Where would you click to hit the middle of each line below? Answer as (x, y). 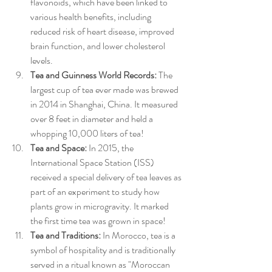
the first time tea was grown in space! (98, 221)
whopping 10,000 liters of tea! (87, 134)
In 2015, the (111, 148)
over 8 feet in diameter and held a (93, 119)
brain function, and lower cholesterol (99, 46)
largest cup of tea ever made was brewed (105, 90)
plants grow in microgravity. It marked (100, 206)
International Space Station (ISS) (93, 163)
